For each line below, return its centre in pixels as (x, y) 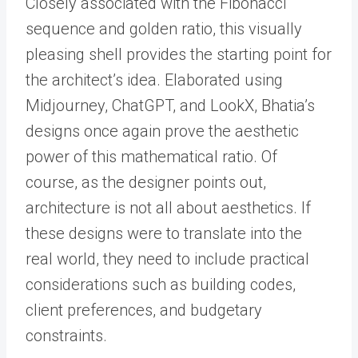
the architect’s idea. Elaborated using (154, 80)
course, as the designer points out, (146, 182)
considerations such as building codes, (161, 284)
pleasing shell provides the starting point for (179, 54)
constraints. (66, 336)
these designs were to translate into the (164, 233)
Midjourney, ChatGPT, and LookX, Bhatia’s (170, 105)
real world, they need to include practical (167, 259)
